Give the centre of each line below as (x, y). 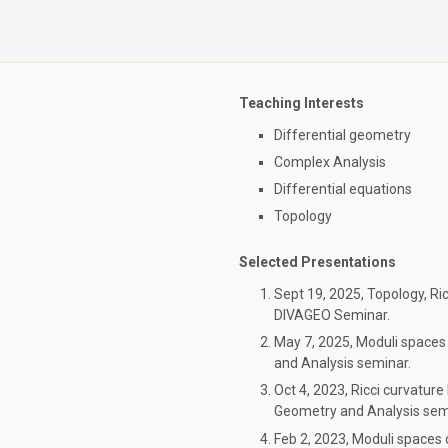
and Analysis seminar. (342, 363)
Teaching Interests (301, 103)
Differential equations (343, 189)
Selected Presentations (317, 262)
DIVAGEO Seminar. (332, 314)
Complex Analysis (330, 161)
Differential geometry (342, 134)
